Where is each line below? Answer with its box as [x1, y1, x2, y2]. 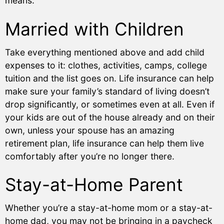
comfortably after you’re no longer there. [5, 150, 174, 161]
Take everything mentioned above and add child [5, 46, 204, 57]
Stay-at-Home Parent [5, 173, 183, 195]
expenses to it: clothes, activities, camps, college [5, 59, 207, 70]
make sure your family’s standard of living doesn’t [5, 85, 209, 96]
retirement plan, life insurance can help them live [5, 137, 204, 148]
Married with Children [5, 18, 184, 40]
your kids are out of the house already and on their [5, 111, 215, 122]
